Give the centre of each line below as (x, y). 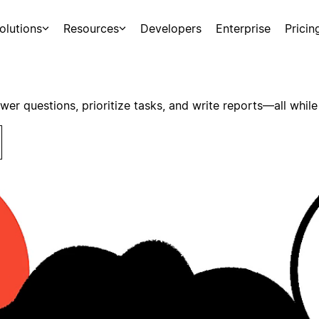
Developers (171, 28)
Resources (91, 28)
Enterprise (244, 28)
